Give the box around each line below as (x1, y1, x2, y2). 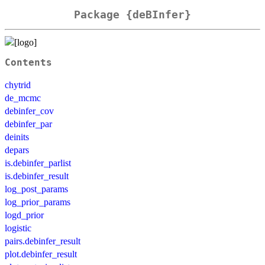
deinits (5, 131, 29, 142)
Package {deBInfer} (74, 8, 191, 21)
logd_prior (5, 209, 44, 220)
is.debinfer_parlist (5, 157, 71, 168)
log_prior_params (5, 196, 70, 207)
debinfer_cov (5, 105, 54, 116)
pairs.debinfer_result (5, 235, 80, 246)
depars (5, 144, 29, 155)
